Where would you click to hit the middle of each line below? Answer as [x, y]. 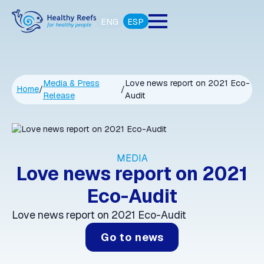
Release [59, 95]
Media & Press [71, 83]
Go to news [132, 237]
